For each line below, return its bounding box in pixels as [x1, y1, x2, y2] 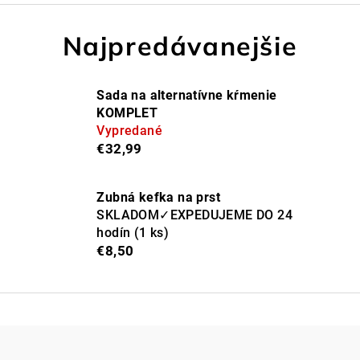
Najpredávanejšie [62, 29, 298, 62]
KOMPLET [96, 104, 158, 121]
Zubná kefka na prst [96, 189, 220, 205]
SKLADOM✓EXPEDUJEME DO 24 [96, 207, 292, 223]
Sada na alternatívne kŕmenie [96, 87, 277, 103]
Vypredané [96, 122, 162, 138]
